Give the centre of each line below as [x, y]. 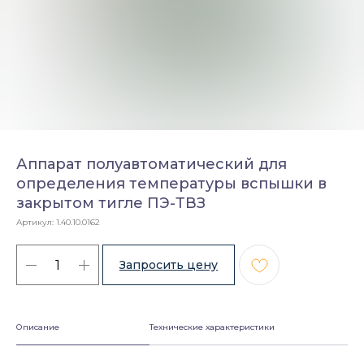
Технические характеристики [212, 327]
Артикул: [36, 222]
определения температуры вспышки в [171, 184]
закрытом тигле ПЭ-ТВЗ [111, 203]
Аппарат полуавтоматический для [152, 164]
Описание [38, 327]
